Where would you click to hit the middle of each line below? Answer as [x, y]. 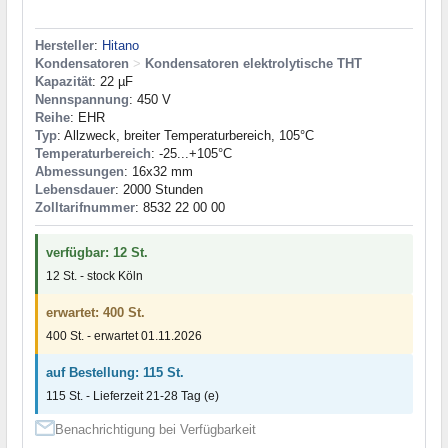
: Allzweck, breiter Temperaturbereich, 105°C [185, 135]
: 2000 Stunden [159, 189]
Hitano [120, 45]
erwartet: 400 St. [95, 312]
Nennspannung [82, 99]
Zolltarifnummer [85, 207]
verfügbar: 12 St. [97, 252]
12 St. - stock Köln [94, 275]
